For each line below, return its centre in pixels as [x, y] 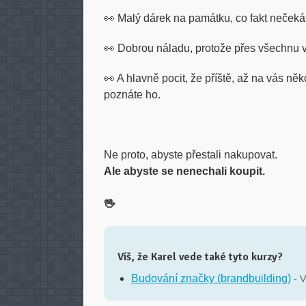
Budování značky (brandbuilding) [211, 278]
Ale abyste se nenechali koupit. [184, 171]
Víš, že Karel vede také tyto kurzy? [200, 257]
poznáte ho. [132, 95]
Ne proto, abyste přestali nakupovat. [191, 155]
